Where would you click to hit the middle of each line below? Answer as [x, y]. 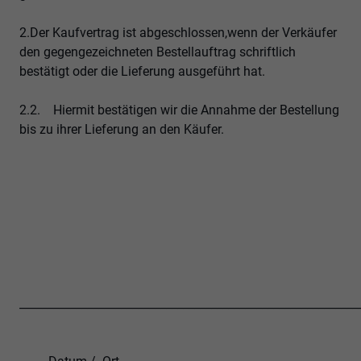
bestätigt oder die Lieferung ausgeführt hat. [142, 72]
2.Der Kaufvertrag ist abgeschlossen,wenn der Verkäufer [178, 33]
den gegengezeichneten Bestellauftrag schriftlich [158, 52]
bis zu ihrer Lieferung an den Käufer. [122, 130]
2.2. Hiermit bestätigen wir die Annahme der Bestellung [179, 110]
